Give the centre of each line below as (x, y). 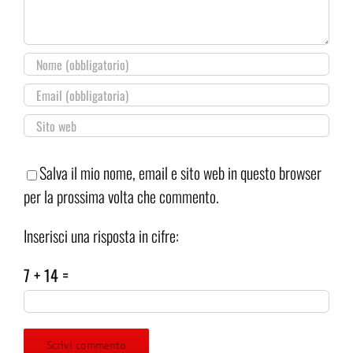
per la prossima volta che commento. (121, 197)
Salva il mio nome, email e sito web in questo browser (180, 173)
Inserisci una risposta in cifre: (101, 236)
